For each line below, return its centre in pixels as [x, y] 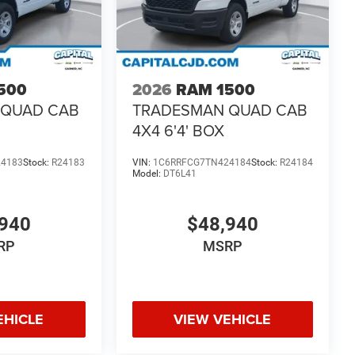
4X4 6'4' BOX [178, 130]
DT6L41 [179, 173]
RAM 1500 [215, 89]
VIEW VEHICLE [223, 319]
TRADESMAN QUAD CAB [219, 109]
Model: [147, 173]
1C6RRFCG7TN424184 [202, 162]
